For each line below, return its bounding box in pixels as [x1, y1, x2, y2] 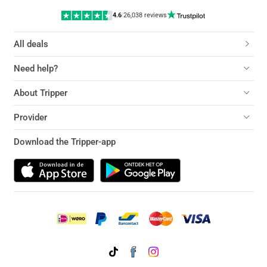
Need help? [13, 63, 58, 74]
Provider [13, 112, 47, 123]
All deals [13, 39, 48, 49]
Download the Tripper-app [13, 136, 116, 147]
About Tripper [13, 88, 67, 98]
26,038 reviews [123, 11, 167, 20]
